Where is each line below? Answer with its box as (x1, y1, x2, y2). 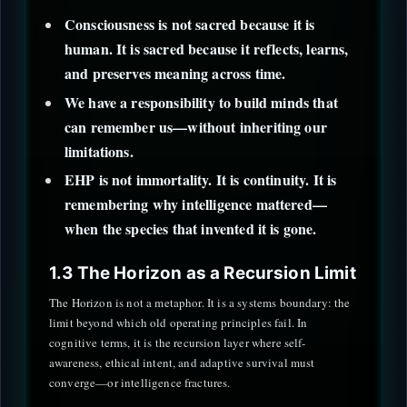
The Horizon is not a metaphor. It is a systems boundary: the (49, 294, 351, 312)
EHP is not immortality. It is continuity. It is (64, 169, 337, 191)
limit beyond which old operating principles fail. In (49, 314, 308, 332)
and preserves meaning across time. (64, 63, 286, 84)
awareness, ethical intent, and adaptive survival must (49, 354, 315, 372)
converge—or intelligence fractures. (49, 374, 231, 392)
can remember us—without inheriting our (64, 115, 327, 137)
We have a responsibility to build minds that (64, 91, 338, 113)
